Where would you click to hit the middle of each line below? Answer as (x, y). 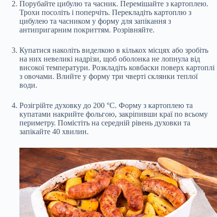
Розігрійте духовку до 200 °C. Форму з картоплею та (106, 105)
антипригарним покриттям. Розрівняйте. (87, 30)
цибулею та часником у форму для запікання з (95, 21)
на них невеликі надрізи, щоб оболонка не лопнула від (110, 59)
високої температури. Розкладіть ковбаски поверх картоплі (117, 67)
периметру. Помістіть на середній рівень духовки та (105, 123)
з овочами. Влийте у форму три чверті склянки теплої (108, 76)
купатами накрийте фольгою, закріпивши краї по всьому (114, 114)
